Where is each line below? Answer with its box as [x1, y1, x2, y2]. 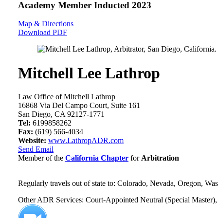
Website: [18, 136, 46, 145]
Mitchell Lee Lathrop [18, 64, 160, 82]
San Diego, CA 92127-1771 [18, 110, 105, 119]
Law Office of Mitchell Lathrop [18, 92, 115, 101]
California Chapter [65, 154, 128, 163]
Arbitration [141, 154, 179, 163]
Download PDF [18, 28, 67, 37]
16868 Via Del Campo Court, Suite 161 [18, 101, 140, 110]
